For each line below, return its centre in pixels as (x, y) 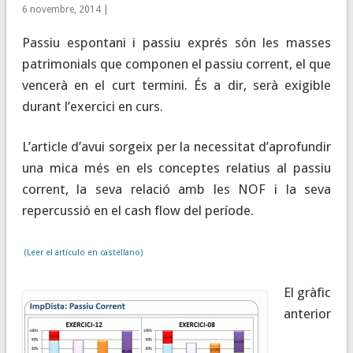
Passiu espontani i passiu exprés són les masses (176, 42)
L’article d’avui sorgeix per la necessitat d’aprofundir (176, 146)
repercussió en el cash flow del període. (137, 210)
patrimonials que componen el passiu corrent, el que (176, 63)
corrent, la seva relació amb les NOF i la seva (176, 189)
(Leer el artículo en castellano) (82, 252)
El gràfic (307, 292)
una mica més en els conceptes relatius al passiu (176, 167)
